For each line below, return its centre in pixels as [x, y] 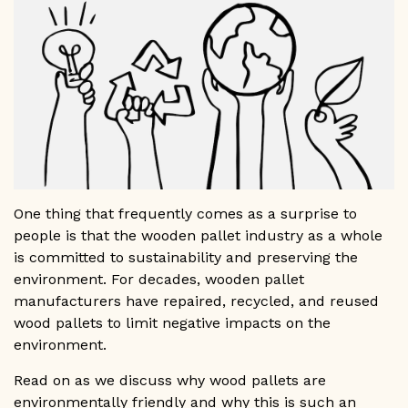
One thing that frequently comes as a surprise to [185, 214]
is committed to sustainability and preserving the [186, 258]
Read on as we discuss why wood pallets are [170, 381]
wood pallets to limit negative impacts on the [172, 323]
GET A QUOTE [50, 23]
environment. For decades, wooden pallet [159, 280]
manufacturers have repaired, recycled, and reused [196, 301]
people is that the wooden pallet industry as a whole [198, 236]
